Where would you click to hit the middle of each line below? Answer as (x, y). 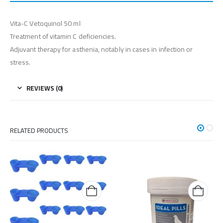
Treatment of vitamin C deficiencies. (63, 37)
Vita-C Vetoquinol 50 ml (45, 24)
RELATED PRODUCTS (39, 131)
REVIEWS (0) (45, 88)
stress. (20, 62)
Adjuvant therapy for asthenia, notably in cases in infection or (102, 50)
